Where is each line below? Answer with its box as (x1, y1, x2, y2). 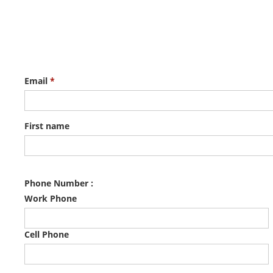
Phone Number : (24, 177, 93, 189)
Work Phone (24, 193, 77, 204)
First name (24, 120, 69, 132)
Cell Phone (24, 229, 69, 240)
